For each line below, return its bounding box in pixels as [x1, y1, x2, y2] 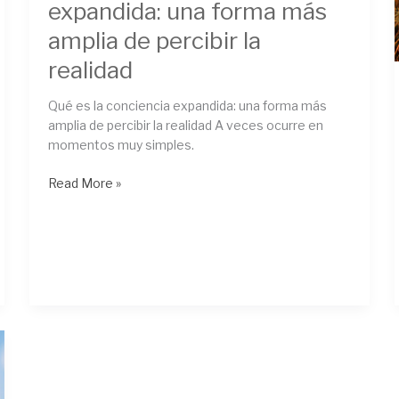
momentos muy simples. [48, 136, 195, 152]
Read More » [48, 175, 122, 191]
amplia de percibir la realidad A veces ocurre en [48, 117, 324, 133]
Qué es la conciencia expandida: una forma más [48, 97, 328, 113]
